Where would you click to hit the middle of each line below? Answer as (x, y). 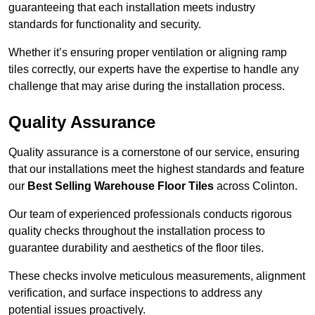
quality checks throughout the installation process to (137, 231)
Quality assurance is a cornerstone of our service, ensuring (154, 153)
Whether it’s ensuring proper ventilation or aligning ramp (148, 53)
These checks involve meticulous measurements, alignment (157, 276)
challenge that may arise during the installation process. (147, 86)
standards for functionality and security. (105, 25)
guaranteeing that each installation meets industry (132, 8)
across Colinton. (256, 186)
